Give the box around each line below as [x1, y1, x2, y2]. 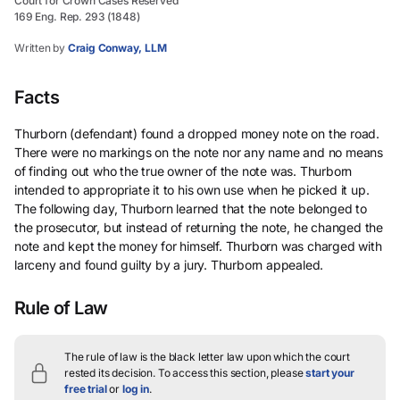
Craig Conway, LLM [67, 41, 167, 54]
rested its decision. [64, 366, 156, 379]
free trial [64, 382, 107, 396]
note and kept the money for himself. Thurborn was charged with [14, 238, 382, 254]
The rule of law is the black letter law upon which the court [64, 350, 351, 363]
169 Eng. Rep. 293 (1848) [14, 10, 140, 23]
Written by [14, 41, 66, 54]
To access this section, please [155, 366, 306, 379]
